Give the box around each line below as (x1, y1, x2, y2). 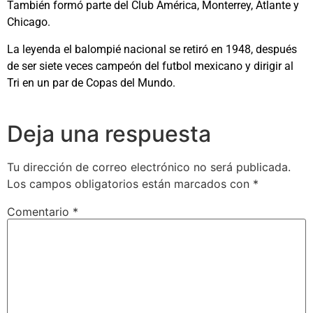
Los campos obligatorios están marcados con (7, 176, 253, 191)
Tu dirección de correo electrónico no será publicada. (7, 159, 291, 174)
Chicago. (7, 15, 50, 29)
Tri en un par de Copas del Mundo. (7, 75, 175, 89)
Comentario (7, 204, 73, 219)
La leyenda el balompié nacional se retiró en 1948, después (7, 42, 297, 56)
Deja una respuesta (7, 119, 211, 147)
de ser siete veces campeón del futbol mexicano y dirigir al (7, 59, 293, 73)
